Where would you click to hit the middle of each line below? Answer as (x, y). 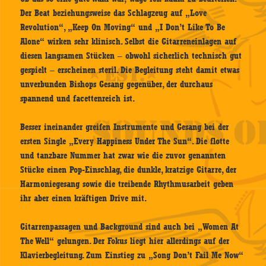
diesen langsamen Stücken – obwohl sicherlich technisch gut (131, 56)
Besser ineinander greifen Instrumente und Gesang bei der (125, 127)
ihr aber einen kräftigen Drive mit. (84, 199)
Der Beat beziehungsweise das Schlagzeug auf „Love (114, 13)
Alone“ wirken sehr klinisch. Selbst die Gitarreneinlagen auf (129, 42)
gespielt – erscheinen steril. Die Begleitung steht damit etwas (130, 70)
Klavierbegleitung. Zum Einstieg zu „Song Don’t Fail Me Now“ (132, 256)
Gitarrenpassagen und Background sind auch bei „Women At (130, 227)
